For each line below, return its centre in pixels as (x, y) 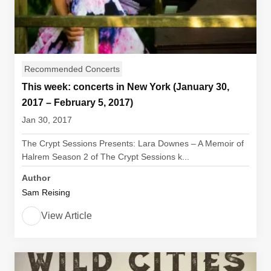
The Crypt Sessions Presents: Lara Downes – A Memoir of (133, 143)
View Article (67, 216)
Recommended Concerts (72, 69)
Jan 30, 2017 (47, 120)
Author (36, 178)
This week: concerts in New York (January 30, (126, 87)
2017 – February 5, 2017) (77, 103)
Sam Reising (46, 192)
